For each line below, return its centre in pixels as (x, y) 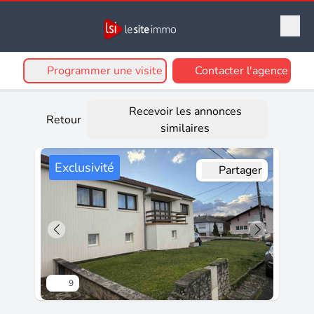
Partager (240, 171)
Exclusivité (84, 168)
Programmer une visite (105, 71)
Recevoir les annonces (185, 112)
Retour (64, 120)
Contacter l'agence (241, 71)
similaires (185, 129)
